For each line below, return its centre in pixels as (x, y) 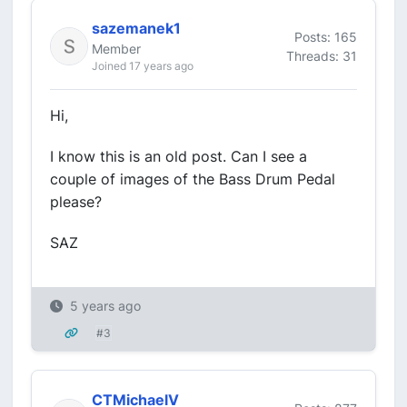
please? (76, 202)
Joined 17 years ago (143, 66)
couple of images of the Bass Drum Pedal (193, 179)
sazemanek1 (136, 28)
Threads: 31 (322, 55)
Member (116, 49)
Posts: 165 (326, 36)
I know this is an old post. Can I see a (179, 156)
